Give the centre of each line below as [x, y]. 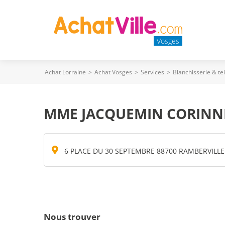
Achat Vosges [113, 72]
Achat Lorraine [65, 72]
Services [152, 72]
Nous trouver [72, 217]
